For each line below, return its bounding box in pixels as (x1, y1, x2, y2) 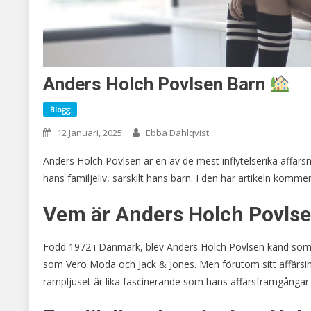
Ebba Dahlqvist (146, 126, 209, 139)
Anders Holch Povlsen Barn (43, 73, 269, 94)
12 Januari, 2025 (57, 126, 122, 139)
